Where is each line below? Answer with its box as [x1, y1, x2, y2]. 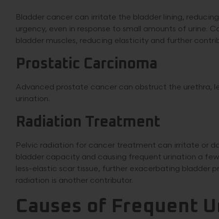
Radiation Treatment [16, 114, 160, 130]
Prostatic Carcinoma [16, 56, 157, 72]
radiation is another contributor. [16, 175, 133, 185]
